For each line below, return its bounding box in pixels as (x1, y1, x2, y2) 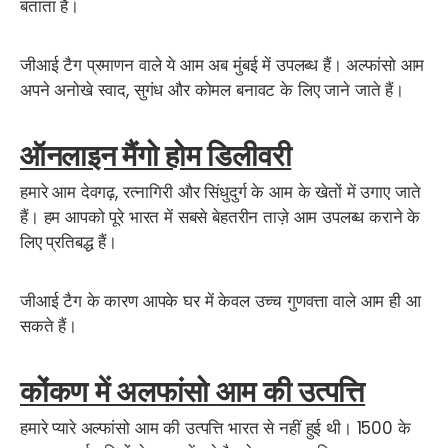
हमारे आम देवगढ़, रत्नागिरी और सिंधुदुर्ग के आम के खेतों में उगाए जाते (20, 180, 421, 205)
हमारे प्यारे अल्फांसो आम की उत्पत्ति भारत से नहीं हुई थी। (20, 416, 352, 441)
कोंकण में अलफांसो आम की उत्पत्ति (20, 374, 366, 410)
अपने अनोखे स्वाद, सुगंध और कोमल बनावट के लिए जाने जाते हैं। (20, 78, 404, 103)
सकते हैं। (20, 314, 77, 339)
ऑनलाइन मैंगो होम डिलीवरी (20, 138, 292, 174)
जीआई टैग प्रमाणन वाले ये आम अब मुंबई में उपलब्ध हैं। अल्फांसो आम (20, 53, 425, 78)
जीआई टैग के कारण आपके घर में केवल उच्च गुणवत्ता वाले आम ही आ (20, 289, 421, 314)
